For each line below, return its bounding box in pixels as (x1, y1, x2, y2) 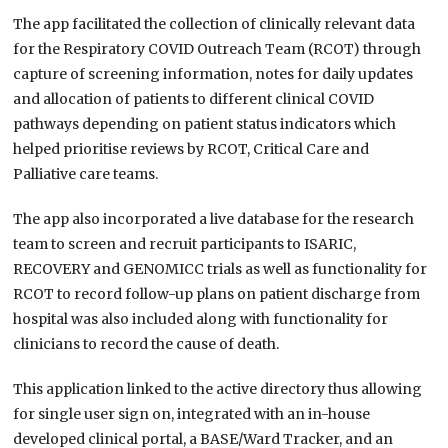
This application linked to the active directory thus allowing (13, 380, 423, 399)
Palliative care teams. (13, 165, 159, 184)
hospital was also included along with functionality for (13, 310, 389, 329)
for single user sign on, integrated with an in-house (13, 405, 371, 424)
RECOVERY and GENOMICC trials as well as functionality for (13, 260, 428, 279)
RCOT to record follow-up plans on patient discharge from (13, 285, 421, 304)
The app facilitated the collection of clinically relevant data (13, 15, 416, 34)
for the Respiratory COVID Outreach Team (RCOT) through (13, 40, 422, 59)
